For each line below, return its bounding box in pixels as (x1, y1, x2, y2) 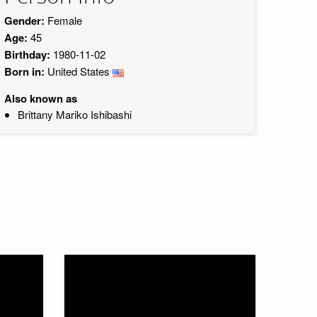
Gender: (4, 13, 45, 28)
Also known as (4, 91, 77, 106)
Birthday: (4, 47, 50, 62)
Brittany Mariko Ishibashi (17, 107, 132, 122)
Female (45, 13, 82, 28)
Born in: (4, 64, 45, 79)
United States (45, 64, 113, 79)
